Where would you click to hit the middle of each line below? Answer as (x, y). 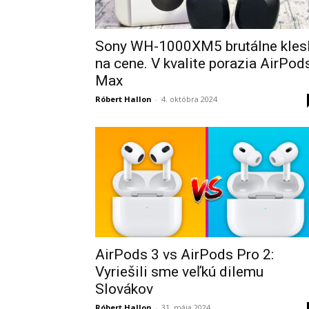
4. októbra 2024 (189, 99)
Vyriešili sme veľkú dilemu (179, 272)
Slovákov (124, 289)
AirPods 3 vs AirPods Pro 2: (185, 255)
